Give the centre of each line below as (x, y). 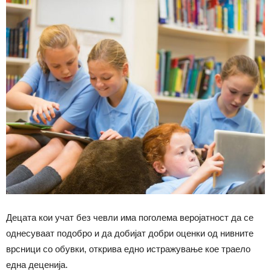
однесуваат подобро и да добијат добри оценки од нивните (130, 233)
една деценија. (37, 265)
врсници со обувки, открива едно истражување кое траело (128, 249)
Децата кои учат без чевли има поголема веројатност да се (130, 217)
